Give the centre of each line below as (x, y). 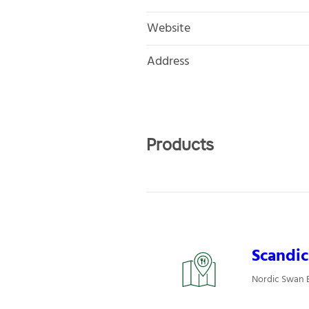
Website (169, 28)
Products (180, 144)
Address (168, 61)
